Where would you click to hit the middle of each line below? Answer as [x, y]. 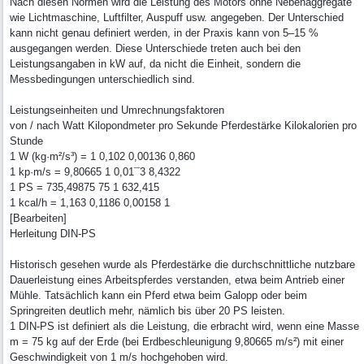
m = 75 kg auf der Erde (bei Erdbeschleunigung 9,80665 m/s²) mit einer [177, 342]
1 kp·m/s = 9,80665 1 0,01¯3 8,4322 [95, 172]
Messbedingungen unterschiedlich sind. [102, 79]
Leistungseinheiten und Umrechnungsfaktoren [117, 110]
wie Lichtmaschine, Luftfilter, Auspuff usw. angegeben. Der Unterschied [177, 17]
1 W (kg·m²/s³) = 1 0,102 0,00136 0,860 [102, 156]
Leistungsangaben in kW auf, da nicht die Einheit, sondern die [155, 64]
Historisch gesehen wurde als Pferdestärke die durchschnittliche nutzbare [182, 264]
